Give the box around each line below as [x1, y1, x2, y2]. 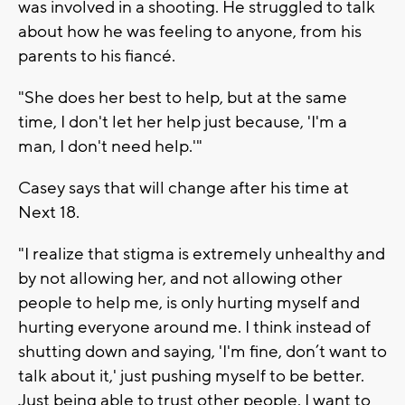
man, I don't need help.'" [18, 135, 202, 157]
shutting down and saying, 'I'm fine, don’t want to [18, 340, 387, 363]
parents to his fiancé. [18, 44, 175, 67]
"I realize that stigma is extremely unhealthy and [18, 242, 385, 265]
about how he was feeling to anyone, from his [18, 20, 362, 42]
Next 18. [18, 201, 80, 223]
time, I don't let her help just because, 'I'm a [18, 110, 347, 133]
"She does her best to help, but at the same [18, 86, 347, 108]
